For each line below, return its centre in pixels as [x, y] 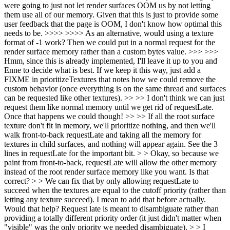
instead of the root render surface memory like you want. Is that [106, 172]
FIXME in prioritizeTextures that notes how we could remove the [110, 79]
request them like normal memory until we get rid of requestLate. [109, 107]
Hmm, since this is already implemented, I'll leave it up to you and [111, 61]
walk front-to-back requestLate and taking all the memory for [103, 135]
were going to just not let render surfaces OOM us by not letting [107, 5]
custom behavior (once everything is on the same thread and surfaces [115, 89]
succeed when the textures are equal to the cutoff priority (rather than [115, 190]
